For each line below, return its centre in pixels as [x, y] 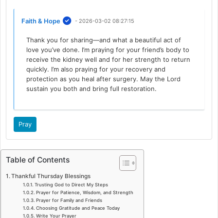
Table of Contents [38, 160]
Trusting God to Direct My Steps [72, 184]
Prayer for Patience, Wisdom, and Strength [85, 192]
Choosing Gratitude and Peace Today [78, 208]
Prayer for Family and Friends [69, 200]
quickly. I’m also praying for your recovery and [96, 69]
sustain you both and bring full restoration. [92, 88]
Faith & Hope [41, 21]
